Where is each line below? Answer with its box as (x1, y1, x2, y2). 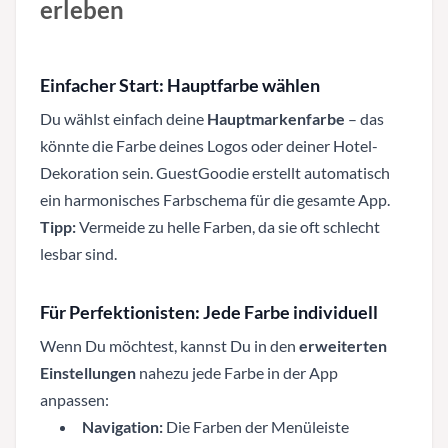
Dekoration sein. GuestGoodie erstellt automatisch (40, 162, 390, 182)
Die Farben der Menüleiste (163, 416, 349, 436)
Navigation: (82, 416, 163, 436)
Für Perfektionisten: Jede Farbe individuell (40, 300, 378, 323)
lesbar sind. (40, 243, 117, 263)
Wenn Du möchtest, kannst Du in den (40, 335, 299, 355)
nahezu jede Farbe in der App (136, 362, 338, 382)
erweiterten (299, 335, 387, 355)
